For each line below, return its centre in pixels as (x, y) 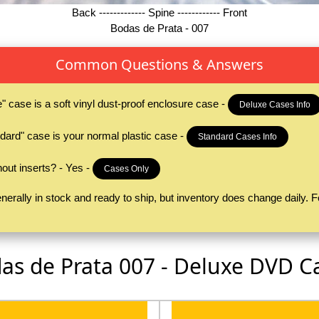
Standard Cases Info (237, 136)
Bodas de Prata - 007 (159, 28)
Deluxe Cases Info (274, 104)
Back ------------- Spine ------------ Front (159, 13)
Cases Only (126, 168)
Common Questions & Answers (159, 65)
